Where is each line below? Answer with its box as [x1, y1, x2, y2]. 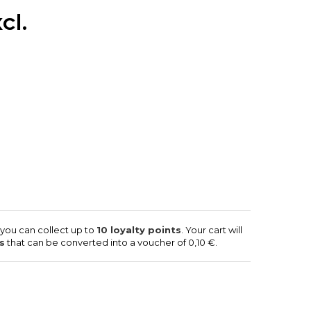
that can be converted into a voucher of [5, 237, 188, 248]
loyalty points [108, 224, 181, 235]
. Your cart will [181, 224, 242, 235]
